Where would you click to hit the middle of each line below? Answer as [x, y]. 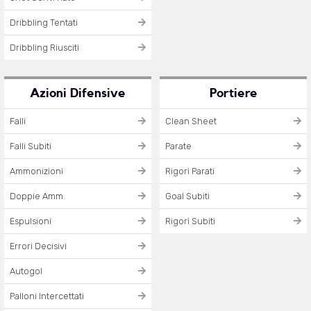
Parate [178, 146]
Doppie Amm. [37, 196]
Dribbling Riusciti [44, 47]
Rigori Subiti [190, 221]
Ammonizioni [36, 171]
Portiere [233, 93]
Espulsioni [31, 221]
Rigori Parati [190, 171]
